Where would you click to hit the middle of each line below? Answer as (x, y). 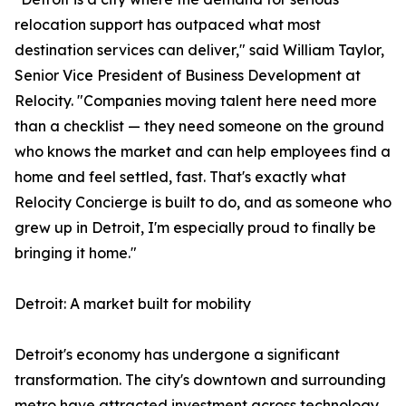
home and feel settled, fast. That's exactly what (180, 177)
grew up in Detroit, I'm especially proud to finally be (195, 228)
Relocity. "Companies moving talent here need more (196, 101)
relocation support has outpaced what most (168, 25)
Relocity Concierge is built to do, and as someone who (203, 203)
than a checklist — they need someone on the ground (199, 126)
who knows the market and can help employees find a (203, 152)
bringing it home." (76, 253)
